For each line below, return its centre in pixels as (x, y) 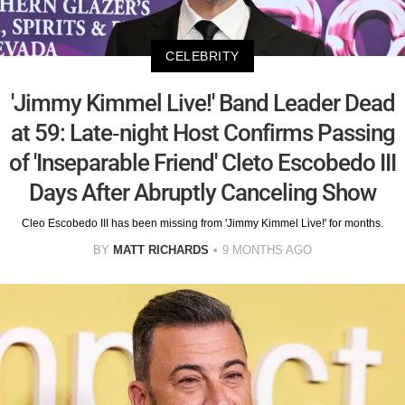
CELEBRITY (202, 57)
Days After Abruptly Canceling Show (202, 193)
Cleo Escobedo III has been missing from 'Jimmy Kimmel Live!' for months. (202, 224)
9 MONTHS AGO (267, 250)
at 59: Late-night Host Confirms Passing (202, 133)
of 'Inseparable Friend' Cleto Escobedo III (202, 163)
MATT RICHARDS (161, 250)
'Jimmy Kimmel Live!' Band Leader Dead (202, 104)
